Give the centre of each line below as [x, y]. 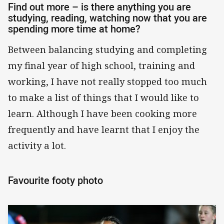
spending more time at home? [74, 29]
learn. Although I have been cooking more [102, 113]
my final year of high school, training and [101, 65]
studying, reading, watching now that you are [107, 18]
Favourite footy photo [55, 180]
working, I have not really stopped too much [107, 81]
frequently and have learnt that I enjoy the [104, 129]
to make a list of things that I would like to [103, 97]
